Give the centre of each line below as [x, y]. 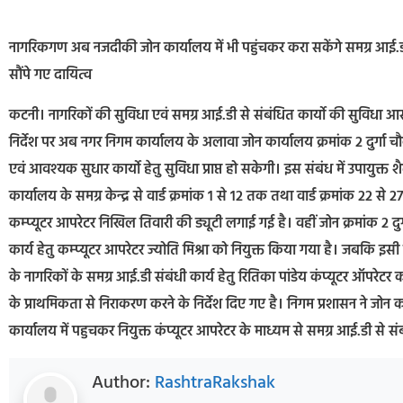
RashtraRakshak [215, 384]
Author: [123, 384]
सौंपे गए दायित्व [50, 76]
